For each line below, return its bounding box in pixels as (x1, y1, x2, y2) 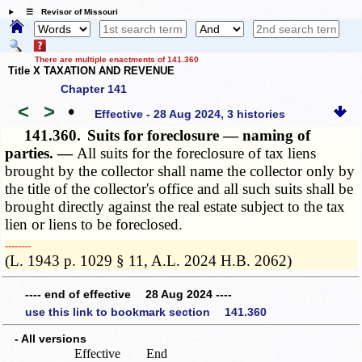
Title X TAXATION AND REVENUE (8, 65, 175, 78)
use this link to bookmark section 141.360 (25, 305, 267, 318)
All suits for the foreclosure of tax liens (77, 144, 317, 162)
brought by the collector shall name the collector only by (5, 162, 356, 179)
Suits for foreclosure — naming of (87, 126, 311, 144)
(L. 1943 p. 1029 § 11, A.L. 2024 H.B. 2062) (5, 251, 293, 269)
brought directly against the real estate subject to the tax (5, 197, 346, 215)
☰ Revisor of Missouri (17, 7, 118, 17)
